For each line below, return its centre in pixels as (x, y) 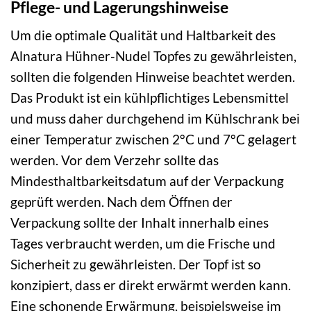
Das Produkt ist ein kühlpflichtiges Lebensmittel (150, 98)
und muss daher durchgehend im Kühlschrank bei (155, 119)
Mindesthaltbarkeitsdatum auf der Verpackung (147, 181)
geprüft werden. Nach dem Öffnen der (121, 202)
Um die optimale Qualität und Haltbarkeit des (143, 35)
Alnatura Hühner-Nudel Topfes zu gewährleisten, (153, 56)
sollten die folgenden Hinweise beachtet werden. (153, 77)
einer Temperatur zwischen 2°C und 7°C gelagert (153, 140)
